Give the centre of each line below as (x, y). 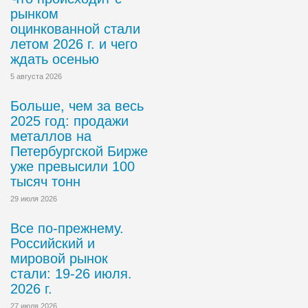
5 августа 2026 (36, 76)
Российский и (53, 243)
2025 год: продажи (69, 121)
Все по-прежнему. (67, 228)
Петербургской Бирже (79, 151)
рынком (34, 14)
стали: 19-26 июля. (71, 274)
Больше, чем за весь (77, 106)
